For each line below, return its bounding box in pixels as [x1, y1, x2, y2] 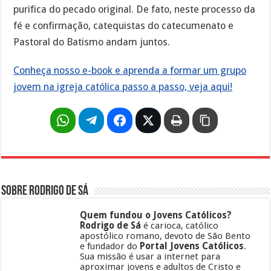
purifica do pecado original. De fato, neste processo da [13, 3, 256, 15]
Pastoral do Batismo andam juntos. [13, 36, 171, 48]
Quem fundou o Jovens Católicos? [80, 210, 232, 221]
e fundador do [80, 241, 140, 252]
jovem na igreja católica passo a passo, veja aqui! [13, 80, 233, 93]
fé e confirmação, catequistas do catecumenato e [13, 19, 234, 31]
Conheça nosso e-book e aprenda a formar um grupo [13, 64, 247, 76]
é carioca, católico [141, 220, 219, 232]
